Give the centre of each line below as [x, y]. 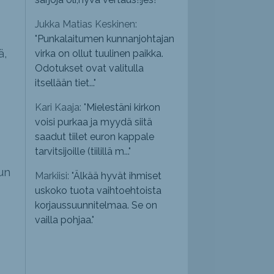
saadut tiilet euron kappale [95, 137]
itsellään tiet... [65, 83]
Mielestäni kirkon [124, 108]
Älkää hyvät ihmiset [118, 176]
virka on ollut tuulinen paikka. [99, 54]
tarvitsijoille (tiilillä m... [82, 152]
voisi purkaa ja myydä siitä [94, 122]
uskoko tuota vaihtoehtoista [98, 191]
